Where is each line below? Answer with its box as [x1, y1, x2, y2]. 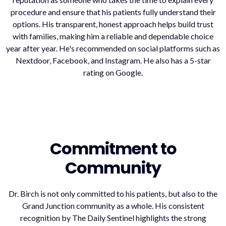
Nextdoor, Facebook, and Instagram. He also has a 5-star [15, 55, 211, 65]
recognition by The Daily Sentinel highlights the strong [20, 212, 206, 222]
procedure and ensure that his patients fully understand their [10, 7, 216, 17]
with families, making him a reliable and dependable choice [13, 31, 213, 41]
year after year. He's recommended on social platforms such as [6, 43, 220, 53]
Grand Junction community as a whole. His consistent [22, 200, 204, 210]
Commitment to [49, 137, 177, 160]
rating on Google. [83, 67, 143, 77]
